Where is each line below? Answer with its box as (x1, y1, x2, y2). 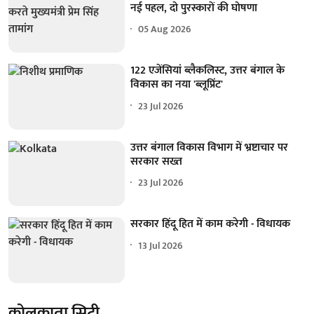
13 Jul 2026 (138, 237, 184, 254)
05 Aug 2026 (138, 21, 192, 37)
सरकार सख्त (130, 151, 183, 171)
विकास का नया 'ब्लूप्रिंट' (130, 75, 224, 95)
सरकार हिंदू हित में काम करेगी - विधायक (130, 214, 291, 234)
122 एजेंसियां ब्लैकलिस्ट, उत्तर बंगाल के (130, 61, 285, 81)
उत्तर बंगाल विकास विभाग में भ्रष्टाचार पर (130, 137, 289, 157)
